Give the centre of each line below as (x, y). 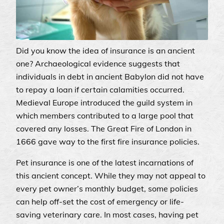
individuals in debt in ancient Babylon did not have (110, 77)
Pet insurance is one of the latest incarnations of (105, 163)
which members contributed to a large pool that (105, 116)
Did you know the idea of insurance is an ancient (105, 51)
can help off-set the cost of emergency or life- (100, 202)
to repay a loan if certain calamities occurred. (100, 90)
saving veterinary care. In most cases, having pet (107, 215)
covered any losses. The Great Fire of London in (104, 129)
